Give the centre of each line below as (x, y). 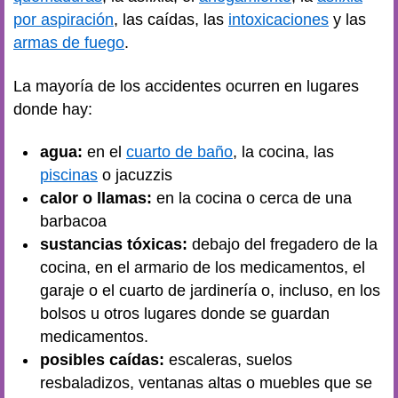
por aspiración (64, 20)
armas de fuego (69, 43)
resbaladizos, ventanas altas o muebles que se (206, 383)
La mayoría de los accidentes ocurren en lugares (186, 86)
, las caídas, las (171, 20)
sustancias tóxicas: (114, 244)
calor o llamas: (96, 198)
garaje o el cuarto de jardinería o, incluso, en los (210, 291)
